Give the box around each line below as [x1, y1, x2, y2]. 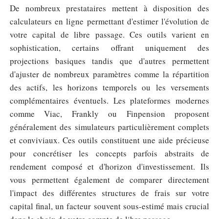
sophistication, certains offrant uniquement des [10, 42, 209, 54]
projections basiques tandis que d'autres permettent [10, 55, 209, 67]
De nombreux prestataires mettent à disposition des [10, 2, 209, 14]
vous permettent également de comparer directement [10, 174, 209, 186]
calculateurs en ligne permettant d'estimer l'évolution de [10, 16, 209, 27]
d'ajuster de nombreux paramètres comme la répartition [10, 68, 209, 80]
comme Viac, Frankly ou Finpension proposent [10, 108, 209, 120]
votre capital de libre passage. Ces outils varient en [10, 29, 209, 41]
